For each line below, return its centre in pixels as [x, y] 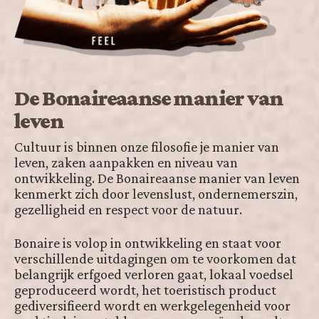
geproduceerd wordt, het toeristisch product [145, 290]
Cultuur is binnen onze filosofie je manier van [147, 147]
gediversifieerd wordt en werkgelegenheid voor [152, 306]
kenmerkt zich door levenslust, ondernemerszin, [156, 194]
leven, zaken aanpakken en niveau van [126, 163]
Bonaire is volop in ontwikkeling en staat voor [148, 243]
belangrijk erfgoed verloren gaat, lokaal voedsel [154, 274]
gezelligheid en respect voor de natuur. [128, 210]
